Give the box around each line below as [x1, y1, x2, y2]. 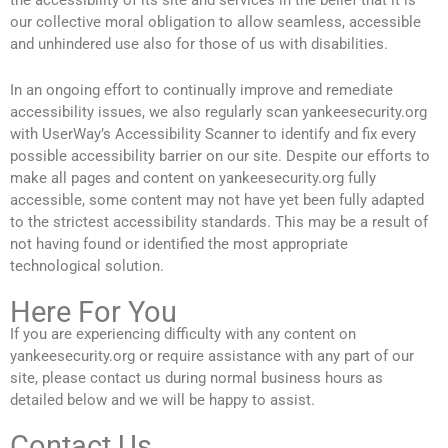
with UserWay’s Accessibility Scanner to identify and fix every [10, 125, 416, 144]
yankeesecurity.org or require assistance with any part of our [10, 347, 414, 366]
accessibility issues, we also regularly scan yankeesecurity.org [10, 103, 427, 122]
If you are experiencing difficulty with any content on [10, 325, 356, 344]
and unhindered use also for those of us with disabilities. [10, 35, 388, 54]
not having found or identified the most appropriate [10, 235, 348, 254]
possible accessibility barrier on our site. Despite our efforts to [10, 147, 430, 166]
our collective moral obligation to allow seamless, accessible [10, 13, 421, 32]
